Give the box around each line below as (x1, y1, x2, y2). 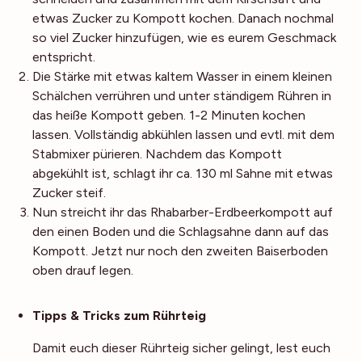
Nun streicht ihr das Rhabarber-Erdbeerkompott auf (32, 204, 333, 220)
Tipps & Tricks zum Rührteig (32, 307, 206, 323)
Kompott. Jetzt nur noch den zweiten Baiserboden (32, 242, 328, 259)
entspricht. (32, 48, 95, 65)
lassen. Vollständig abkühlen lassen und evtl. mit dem (32, 126, 335, 142)
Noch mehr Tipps (237, 293, 335, 318)
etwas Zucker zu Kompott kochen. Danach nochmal (32, 10, 334, 26)
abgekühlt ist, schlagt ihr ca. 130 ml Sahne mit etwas (32, 165, 333, 181)
